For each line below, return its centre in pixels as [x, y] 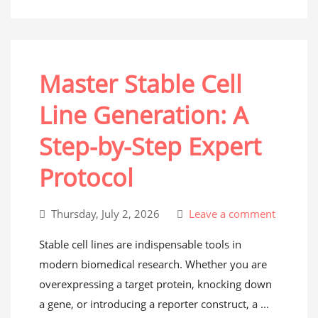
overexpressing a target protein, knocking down [155, 284]
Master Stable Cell [141, 84]
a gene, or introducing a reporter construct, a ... [154, 304]
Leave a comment [231, 214]
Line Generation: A [144, 115]
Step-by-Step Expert [150, 146]
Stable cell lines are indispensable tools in [140, 244]
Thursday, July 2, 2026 [105, 214]
